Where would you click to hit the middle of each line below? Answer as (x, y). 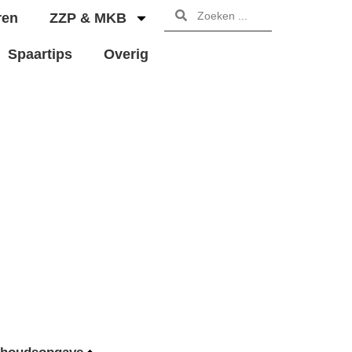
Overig (126, 54)
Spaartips (40, 54)
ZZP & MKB (88, 18)
